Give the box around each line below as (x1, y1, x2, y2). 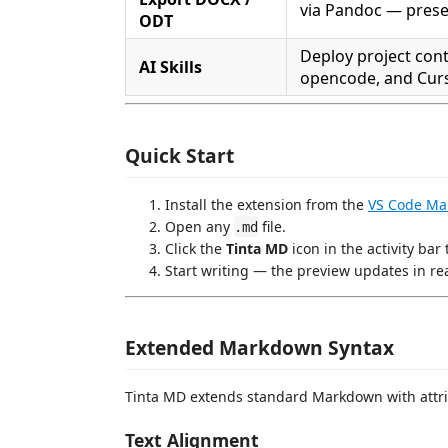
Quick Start (125, 141, 234, 169)
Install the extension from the (165, 194, 368, 214)
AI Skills (139, 56, 202, 78)
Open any (165, 216, 234, 236)
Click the (165, 238, 226, 258)
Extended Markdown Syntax (125, 334, 394, 361)
